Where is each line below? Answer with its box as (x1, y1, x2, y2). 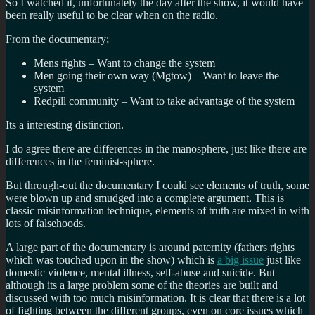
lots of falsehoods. (6, 217, 86, 229)
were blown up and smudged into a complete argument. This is (6, 191, 284, 204)
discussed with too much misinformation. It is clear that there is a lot (6, 291, 305, 304)
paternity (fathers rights (193, 240, 295, 253)
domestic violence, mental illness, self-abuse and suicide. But (6, 266, 275, 278)
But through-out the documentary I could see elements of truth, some (6, 179, 309, 191)
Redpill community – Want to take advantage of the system (34, 94, 295, 107)
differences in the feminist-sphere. (6, 155, 155, 167)
